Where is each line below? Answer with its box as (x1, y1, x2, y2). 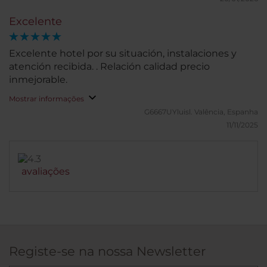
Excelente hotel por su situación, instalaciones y (9, 48, 237, 59)
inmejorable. (9, 74, 67, 85)
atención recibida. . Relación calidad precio (9, 61, 210, 72)
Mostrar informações (9, 94, 84, 103)
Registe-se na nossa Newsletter (9, 244, 206, 259)
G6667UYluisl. (144, 107, 194, 116)
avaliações (21, 166, 70, 177)
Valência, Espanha (194, 107, 258, 116)
